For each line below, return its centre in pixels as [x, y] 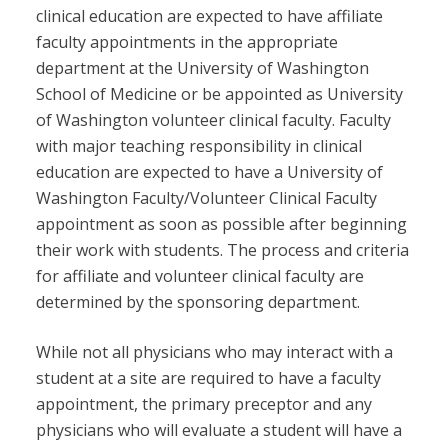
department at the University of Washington [202, 68]
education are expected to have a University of [209, 172]
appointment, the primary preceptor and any [203, 404]
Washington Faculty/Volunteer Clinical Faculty [206, 198]
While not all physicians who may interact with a [214, 352]
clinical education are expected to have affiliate [209, 16]
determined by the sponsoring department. [197, 302]
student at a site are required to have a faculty [208, 378]
